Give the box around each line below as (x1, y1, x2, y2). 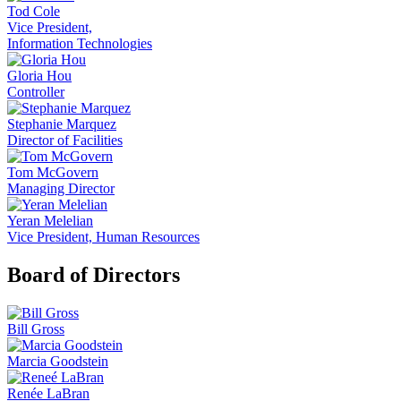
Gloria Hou (7, 68, 72, 84)
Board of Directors (7, 263, 180, 287)
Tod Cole (7, 4, 60, 20)
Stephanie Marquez (7, 116, 116, 132)
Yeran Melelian (7, 213, 93, 229)
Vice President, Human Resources (7, 229, 200, 245)
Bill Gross (7, 320, 64, 337)
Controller (7, 84, 64, 100)
